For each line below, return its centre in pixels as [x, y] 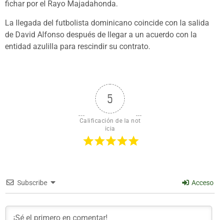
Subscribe [32, 182]
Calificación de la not [110, 121]
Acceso [202, 182]
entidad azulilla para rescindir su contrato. [78, 46]
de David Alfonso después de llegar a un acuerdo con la [101, 34]
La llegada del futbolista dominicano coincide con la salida [107, 23]
